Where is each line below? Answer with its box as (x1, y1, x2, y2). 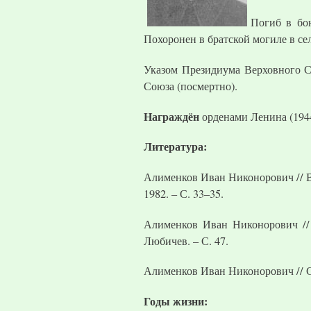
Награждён (144, 108, 199, 125)
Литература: (144, 138, 207, 155)
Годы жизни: (144, 292, 211, 310)
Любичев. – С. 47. (144, 233, 228, 249)
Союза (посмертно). (144, 78, 237, 94)
